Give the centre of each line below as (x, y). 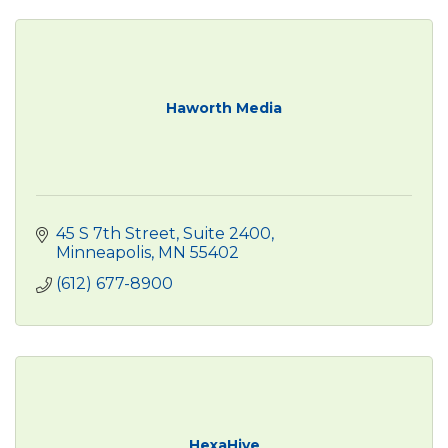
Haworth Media (224, 107)
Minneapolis (103, 252)
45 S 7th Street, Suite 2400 (163, 233)
